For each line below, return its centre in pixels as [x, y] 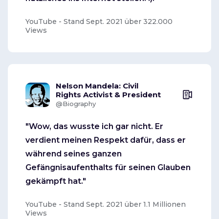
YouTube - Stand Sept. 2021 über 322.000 [99, 21]
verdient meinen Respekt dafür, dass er [106, 140]
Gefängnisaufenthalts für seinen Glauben [108, 167]
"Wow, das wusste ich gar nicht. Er [94, 126]
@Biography [76, 103]
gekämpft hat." [56, 181]
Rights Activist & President [108, 94]
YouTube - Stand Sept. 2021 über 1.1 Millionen [106, 204]
